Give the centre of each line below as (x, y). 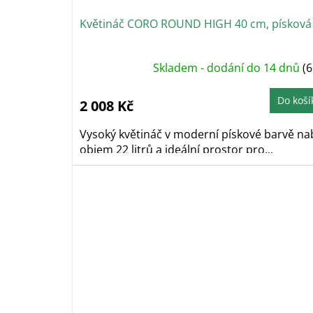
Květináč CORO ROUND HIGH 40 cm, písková (196, 24)
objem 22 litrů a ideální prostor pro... (176, 150)
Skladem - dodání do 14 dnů (227, 68)
